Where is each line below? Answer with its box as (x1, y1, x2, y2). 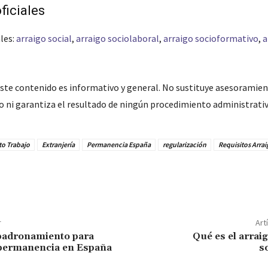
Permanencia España (86, 140, 151, 149)
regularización (162, 140, 206, 149)
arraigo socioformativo (163, 32, 258, 44)
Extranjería (41, 140, 75, 149)
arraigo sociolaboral (75, 32, 159, 44)
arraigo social (16, 32, 72, 44)
